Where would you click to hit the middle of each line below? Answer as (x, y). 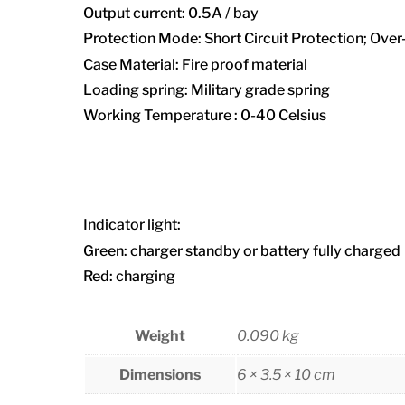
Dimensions (160, 374)
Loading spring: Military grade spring (207, 89)
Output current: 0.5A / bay (171, 13)
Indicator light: (132, 225)
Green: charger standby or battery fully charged (242, 250)
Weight (160, 335)
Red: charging (129, 276)
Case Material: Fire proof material (195, 64)
